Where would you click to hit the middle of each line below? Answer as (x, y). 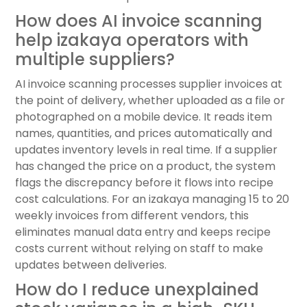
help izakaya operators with (132, 40)
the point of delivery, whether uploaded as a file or (150, 101)
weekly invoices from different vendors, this (132, 216)
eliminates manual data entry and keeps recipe (143, 232)
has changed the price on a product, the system (145, 167)
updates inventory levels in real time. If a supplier (146, 150)
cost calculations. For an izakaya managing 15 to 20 (152, 199)
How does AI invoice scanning (139, 21)
